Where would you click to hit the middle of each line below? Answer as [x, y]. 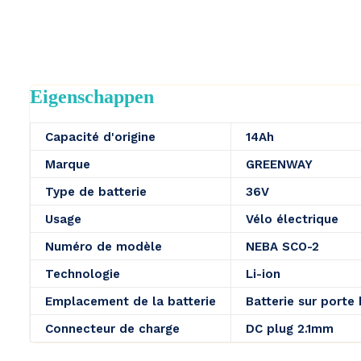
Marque [68, 164]
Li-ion [263, 274]
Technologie [83, 274]
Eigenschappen [92, 97]
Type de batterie [96, 192]
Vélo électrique [292, 219]
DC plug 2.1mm [290, 329]
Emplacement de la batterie [131, 301]
